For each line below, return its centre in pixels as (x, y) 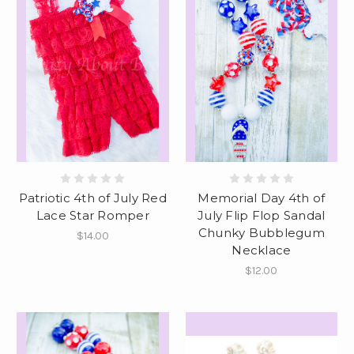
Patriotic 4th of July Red (92, 198)
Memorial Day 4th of (262, 198)
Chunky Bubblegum (261, 232)
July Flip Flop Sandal (262, 215)
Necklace (262, 250)
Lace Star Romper (92, 215)
